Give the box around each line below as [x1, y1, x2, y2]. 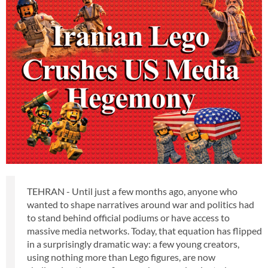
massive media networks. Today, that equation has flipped [27, 224, 262, 236]
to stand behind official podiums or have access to [27, 211, 230, 223]
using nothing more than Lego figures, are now [27, 251, 215, 263]
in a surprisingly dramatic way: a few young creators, [27, 237, 239, 249]
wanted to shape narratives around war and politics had [27, 198, 254, 210]
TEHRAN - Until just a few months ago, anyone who [27, 185, 237, 197]
